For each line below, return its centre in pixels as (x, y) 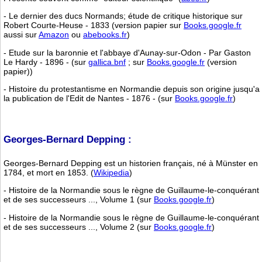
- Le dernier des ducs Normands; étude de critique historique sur (123, 16)
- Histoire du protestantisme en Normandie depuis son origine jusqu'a (132, 89)
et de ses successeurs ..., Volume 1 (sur (79, 200)
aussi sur (21, 35)
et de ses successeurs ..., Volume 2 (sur (79, 227)
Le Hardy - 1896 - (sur (46, 62)
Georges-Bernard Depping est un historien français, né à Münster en (131, 163)
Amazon (54, 35)
